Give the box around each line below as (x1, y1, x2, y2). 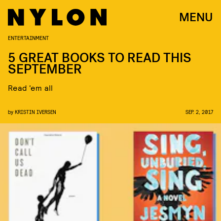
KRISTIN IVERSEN (15, 109, 56, 115)
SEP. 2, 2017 (185, 109, 213, 115)
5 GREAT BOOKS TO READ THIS (8, 49, 191, 67)
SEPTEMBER (8, 61, 82, 78)
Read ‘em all (8, 83, 53, 92)
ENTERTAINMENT (8, 34, 49, 41)
